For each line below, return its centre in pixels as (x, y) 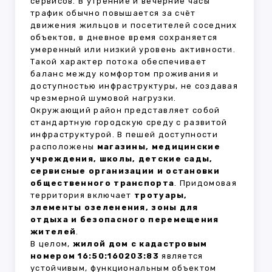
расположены (64, 147)
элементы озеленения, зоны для (114, 208)
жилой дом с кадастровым (140, 244)
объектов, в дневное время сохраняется (124, 38)
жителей (53, 232)
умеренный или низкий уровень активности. (133, 50)
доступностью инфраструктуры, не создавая (134, 86)
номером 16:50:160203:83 (95, 256)
